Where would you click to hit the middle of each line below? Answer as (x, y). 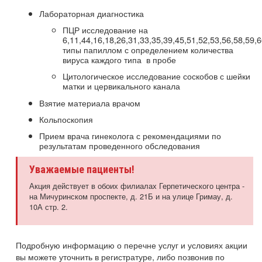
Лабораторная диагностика (92, 13)
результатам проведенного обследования (120, 145)
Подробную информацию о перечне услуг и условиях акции (132, 245)
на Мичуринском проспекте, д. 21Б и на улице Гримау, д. (131, 196)
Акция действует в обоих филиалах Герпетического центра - (137, 186)
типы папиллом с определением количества (148, 50)
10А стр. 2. (49, 207)
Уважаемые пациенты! (82, 170)
